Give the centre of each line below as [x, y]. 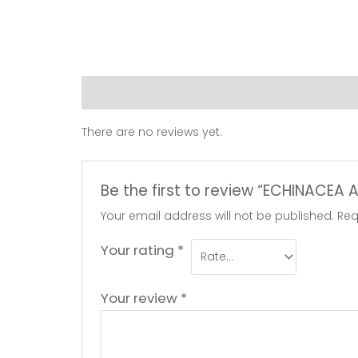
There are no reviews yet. [152, 131]
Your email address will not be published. [218, 215]
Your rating [139, 250]
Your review [141, 298]
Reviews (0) [118, 92]
